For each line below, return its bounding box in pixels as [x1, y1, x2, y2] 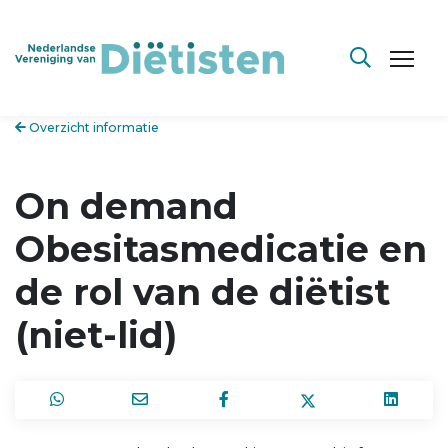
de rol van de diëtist [15, 269, 390, 314]
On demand [15, 183, 238, 228]
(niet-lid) [15, 312, 177, 357]
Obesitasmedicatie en [15, 226, 427, 271]
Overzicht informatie [26, 120, 159, 135]
